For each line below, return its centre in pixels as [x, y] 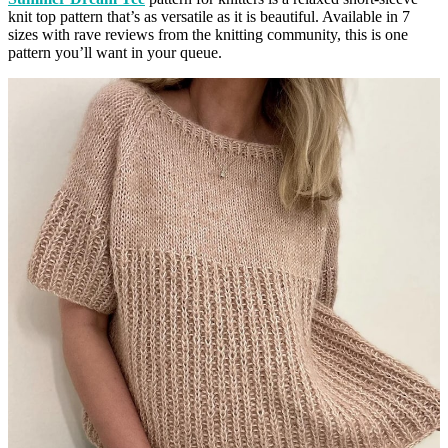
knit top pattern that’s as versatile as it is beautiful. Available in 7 [209, 17]
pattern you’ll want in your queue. [115, 53]
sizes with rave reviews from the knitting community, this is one [208, 35]
